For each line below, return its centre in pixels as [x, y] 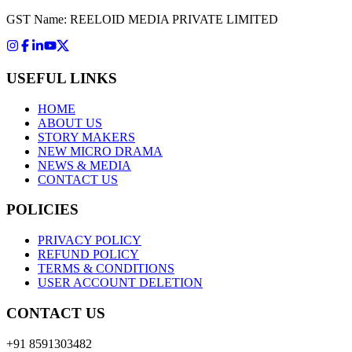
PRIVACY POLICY [90, 240]
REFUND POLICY [88, 255]
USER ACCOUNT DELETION [120, 283]
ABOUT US [70, 123]
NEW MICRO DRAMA [100, 151]
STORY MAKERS [86, 137]
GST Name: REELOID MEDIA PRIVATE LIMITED [142, 20]
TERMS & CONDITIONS [106, 269]
